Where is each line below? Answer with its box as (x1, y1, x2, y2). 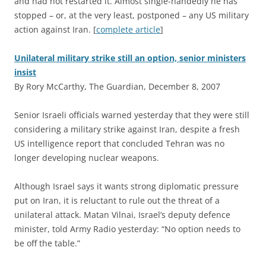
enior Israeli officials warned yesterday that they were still (19, 109, 249, 121)
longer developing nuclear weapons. (14, 151, 159, 163)
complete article (96, 23, 160, 35)
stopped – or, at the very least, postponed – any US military (14, 9, 249, 21)
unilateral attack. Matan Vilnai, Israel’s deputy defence (14, 208, 230, 220)
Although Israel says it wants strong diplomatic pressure (14, 180, 239, 192)
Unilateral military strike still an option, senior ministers (14, 52, 246, 64)
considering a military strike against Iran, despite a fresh (14, 123, 240, 135)
